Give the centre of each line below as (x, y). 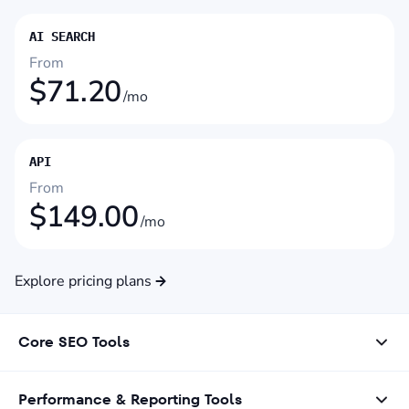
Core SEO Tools (74, 342)
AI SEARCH (62, 37)
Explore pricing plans (83, 282)
